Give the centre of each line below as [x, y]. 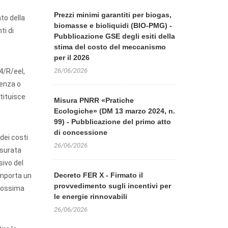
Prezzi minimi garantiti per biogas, [113, 15]
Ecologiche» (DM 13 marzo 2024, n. [115, 111]
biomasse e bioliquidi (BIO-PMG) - [113, 25]
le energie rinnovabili [91, 196]
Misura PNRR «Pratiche [94, 100]
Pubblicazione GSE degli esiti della [115, 36]
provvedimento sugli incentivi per [112, 186]
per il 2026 [72, 58]
